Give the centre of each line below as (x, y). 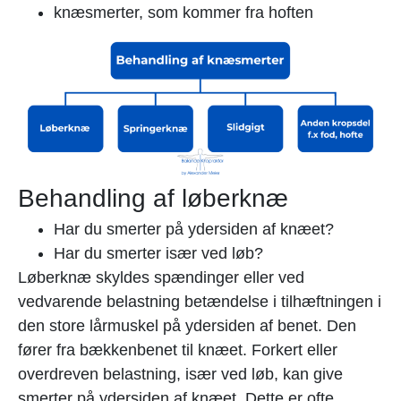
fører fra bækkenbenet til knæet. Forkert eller (178, 350)
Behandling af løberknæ (153, 199)
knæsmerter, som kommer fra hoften (183, 13)
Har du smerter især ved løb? (158, 254)
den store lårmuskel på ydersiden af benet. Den (187, 326)
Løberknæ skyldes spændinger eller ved (161, 278)
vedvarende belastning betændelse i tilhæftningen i (200, 302)
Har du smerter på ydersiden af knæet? (194, 230)
